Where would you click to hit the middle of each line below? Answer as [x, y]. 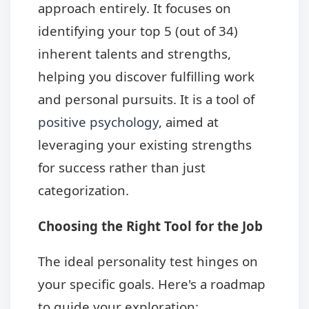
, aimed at [189, 122]
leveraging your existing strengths [145, 145]
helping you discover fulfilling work [146, 77]
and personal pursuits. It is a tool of [146, 99]
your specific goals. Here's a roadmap [152, 284]
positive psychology [98, 122]
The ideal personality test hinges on [148, 261]
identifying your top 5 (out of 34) [138, 31]
